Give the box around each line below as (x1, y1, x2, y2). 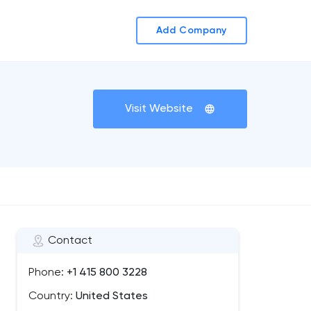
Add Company (155, 26, 228, 35)
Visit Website (125, 103, 193, 115)
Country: (28, 291, 73, 302)
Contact (48, 235, 92, 246)
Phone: (28, 267, 64, 278)
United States (73, 291, 148, 302)
